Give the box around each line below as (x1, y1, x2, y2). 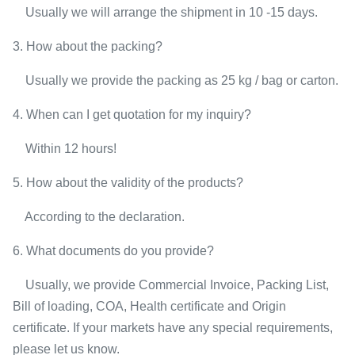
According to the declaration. (13, 210, 185, 223)
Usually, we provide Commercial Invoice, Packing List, (13, 278, 329, 292)
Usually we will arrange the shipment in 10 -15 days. (13, 6, 318, 19)
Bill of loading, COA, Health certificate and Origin (13, 300, 286, 313)
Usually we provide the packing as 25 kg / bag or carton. (13, 74, 338, 87)
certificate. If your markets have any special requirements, (13, 321, 333, 334)
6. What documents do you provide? (13, 244, 214, 258)
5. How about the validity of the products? (13, 176, 243, 189)
